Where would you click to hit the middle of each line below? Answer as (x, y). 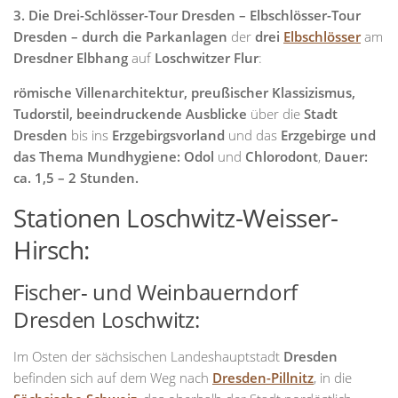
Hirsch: (52, 250)
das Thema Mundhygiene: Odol (115, 156)
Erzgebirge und (326, 135)
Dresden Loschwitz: (107, 319)
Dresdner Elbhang (72, 58)
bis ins (90, 135)
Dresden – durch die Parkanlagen (122, 36)
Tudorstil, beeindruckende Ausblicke (132, 114)
